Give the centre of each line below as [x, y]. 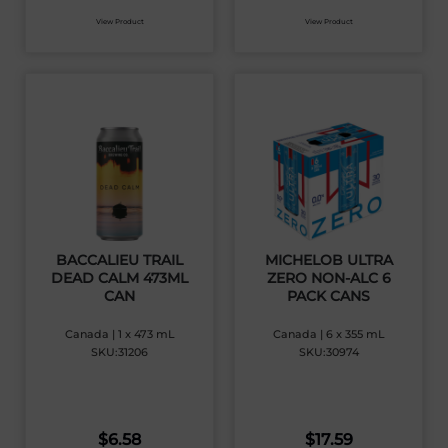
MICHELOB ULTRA [328, 260]
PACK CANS [328, 296]
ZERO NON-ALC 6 [328, 278]
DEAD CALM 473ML [119, 278]
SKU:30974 [328, 352]
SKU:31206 [119, 352]
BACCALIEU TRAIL [119, 260]
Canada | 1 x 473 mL [119, 334]
